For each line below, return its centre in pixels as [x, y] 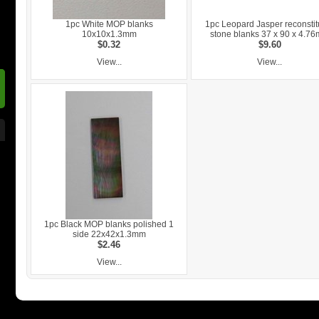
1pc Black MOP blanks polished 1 [109, 224]
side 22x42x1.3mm [109, 234]
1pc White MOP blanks [109, 24]
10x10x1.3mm [109, 34]
